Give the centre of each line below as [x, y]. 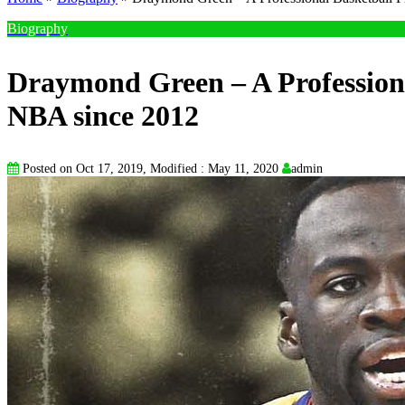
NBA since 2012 [103, 116]
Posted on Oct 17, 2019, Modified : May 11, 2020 [151, 169]
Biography [38, 28]
